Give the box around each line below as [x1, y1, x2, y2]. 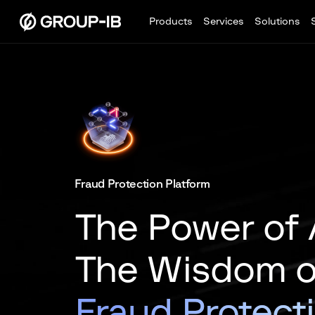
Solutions [255, 17, 300, 27]
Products [149, 17, 192, 27]
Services [203, 17, 243, 27]
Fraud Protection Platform [74, 179, 210, 190]
